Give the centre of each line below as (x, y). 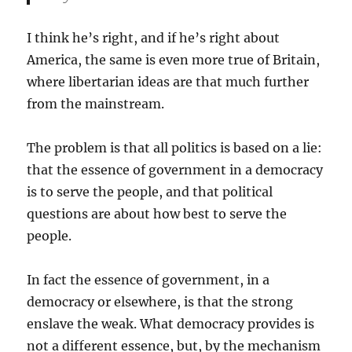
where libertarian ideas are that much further (168, 82)
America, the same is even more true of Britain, (174, 60)
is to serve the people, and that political (150, 192)
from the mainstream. (96, 104)
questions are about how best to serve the (157, 214)
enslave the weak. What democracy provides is (171, 324)
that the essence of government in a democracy (175, 170)
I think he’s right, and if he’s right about (154, 38)
